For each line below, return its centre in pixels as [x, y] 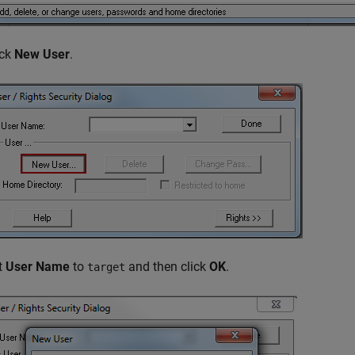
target [106, 267]
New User [42, 54]
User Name [38, 267]
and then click [167, 267]
